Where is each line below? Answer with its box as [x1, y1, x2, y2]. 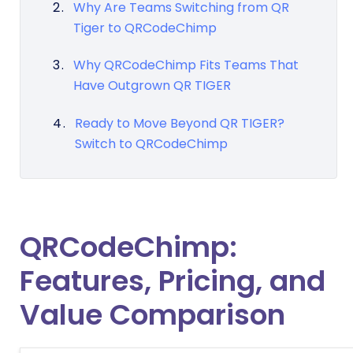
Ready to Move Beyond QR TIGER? [74, 113, 284, 132]
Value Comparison [20, 295, 285, 336]
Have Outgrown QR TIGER [72, 76, 231, 95]
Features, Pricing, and [20, 261, 325, 302]
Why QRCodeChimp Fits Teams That [72, 56, 299, 75]
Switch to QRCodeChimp [74, 134, 228, 153]
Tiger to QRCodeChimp [72, 18, 217, 37]
